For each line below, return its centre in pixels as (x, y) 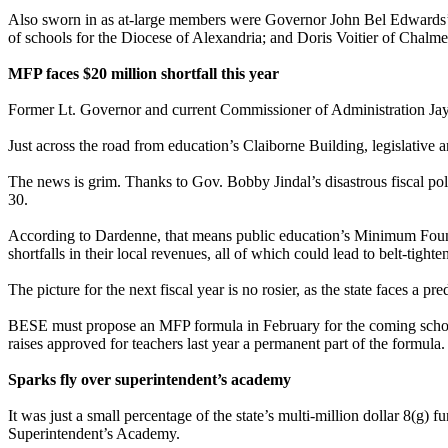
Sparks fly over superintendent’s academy (149, 379)
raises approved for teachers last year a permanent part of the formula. (226, 343)
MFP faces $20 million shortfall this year (143, 73)
